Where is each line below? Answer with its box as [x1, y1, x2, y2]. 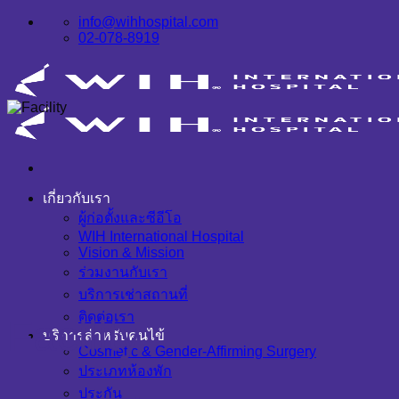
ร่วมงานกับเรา [78, 265, 167, 280]
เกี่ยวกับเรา [43, 191, 110, 206]
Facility [7, 312, 141, 360]
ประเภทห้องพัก [78, 363, 172, 379]
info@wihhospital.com [78, 14, 218, 29]
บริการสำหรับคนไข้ [43, 328, 165, 343]
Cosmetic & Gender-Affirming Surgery [78, 344, 316, 359]
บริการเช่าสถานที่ [78, 287, 188, 302]
